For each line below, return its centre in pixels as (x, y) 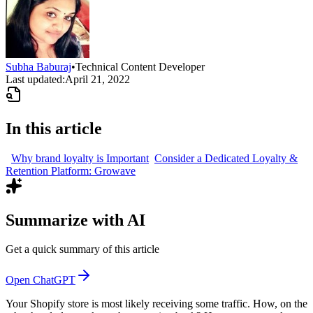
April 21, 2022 (97, 79)
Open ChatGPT (41, 280)
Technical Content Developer (140, 66)
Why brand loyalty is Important (80, 158)
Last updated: (35, 79)
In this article (54, 128)
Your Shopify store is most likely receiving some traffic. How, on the (156, 304)
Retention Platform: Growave (71, 170)
